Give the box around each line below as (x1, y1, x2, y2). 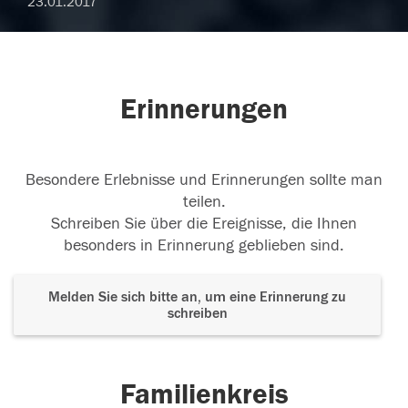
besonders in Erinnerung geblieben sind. (64, 236, 344, 256)
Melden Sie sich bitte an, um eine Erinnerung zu (48, 289, 346, 306)
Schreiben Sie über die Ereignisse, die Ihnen (51, 214, 357, 234)
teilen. (182, 192, 226, 212)
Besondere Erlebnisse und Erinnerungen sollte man (25, 170, 382, 190)
